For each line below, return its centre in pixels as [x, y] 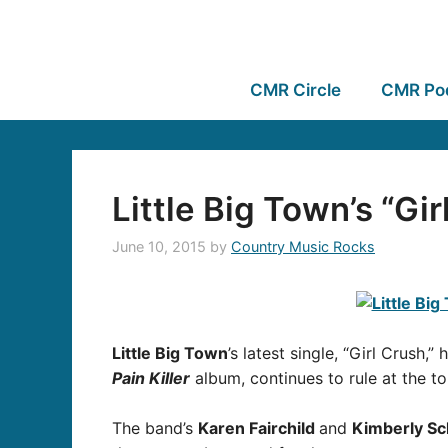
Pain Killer [151, 377]
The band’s [155, 428]
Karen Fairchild [258, 428]
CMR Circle [295, 90]
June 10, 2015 [159, 247]
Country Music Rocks [303, 247]
